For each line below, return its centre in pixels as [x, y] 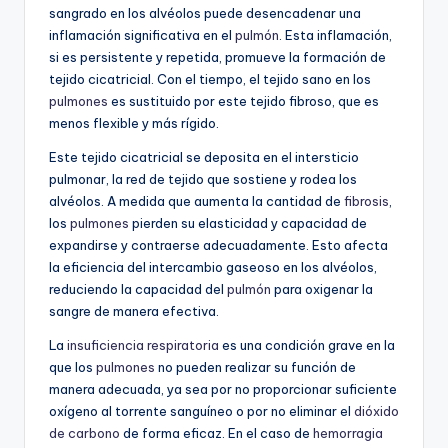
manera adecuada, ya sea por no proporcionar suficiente [223, 388]
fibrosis [366, 200]
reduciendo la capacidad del [138, 288]
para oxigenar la [322, 288]
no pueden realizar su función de [255, 366]
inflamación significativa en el [142, 34]
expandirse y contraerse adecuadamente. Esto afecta [218, 244]
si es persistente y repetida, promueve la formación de [217, 56]
